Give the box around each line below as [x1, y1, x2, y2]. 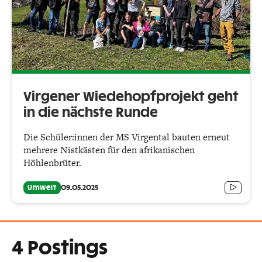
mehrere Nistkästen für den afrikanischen [23, 143, 195, 157]
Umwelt [27, 184, 57, 192]
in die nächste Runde [23, 106, 161, 120]
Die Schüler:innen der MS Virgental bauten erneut [23, 130, 230, 144]
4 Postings [12, 239, 108, 258]
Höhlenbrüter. [23, 156, 81, 170]
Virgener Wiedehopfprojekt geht [23, 91, 239, 104]
